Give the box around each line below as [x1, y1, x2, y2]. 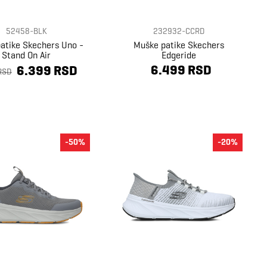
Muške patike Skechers [133, 39, 224, 51]
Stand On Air [1, 49, 51, 61]
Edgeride [161, 49, 196, 61]
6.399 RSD [17, 63, 77, 79]
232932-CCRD [153, 26, 204, 36]
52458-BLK [5, 26, 47, 36]
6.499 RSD [151, 61, 212, 78]
